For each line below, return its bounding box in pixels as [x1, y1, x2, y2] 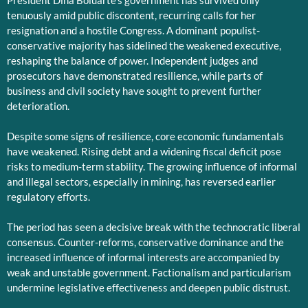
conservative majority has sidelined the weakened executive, [7, 39, 281, 52]
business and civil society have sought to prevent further [7, 85, 261, 97]
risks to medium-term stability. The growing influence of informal [7, 160, 297, 173]
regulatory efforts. [7, 190, 90, 203]
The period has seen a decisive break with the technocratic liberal [7, 221, 300, 233]
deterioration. [7, 100, 69, 112]
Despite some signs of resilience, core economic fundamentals [7, 130, 284, 142]
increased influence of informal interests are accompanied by [7, 251, 280, 263]
